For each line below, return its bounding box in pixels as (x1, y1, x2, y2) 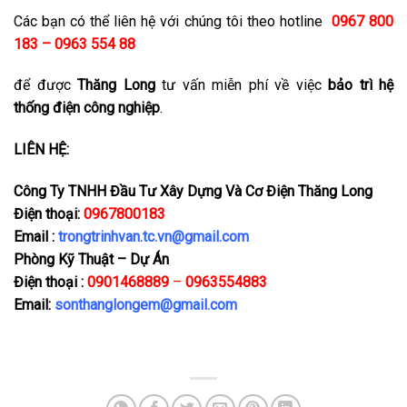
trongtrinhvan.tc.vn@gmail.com (58, 228, 249, 245)
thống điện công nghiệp (14, 99, 160, 117)
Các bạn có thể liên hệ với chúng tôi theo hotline (14, 12, 327, 30)
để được (14, 76, 77, 94)
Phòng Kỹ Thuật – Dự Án (14, 251, 169, 268)
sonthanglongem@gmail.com (55, 296, 237, 313)
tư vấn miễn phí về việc (162, 76, 328, 94)
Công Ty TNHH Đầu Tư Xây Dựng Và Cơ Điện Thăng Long (14, 183, 372, 200)
